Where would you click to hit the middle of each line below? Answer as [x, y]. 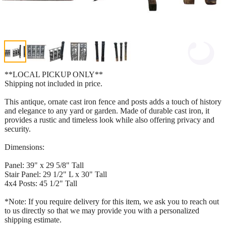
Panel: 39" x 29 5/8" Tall [44, 165]
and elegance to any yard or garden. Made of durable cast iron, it [107, 110]
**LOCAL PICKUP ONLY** [54, 74]
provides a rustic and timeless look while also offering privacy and [109, 120]
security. [18, 129]
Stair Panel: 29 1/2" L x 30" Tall [56, 174]
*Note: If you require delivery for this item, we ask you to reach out [112, 201]
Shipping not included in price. [53, 83]
